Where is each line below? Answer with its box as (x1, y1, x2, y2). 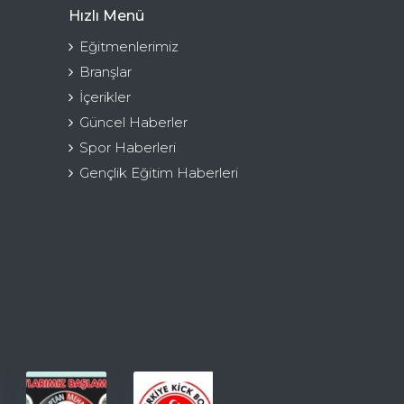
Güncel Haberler (79, 113, 188, 131)
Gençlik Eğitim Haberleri (79, 163, 238, 181)
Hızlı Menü (69, 6, 144, 24)
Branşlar (79, 62, 132, 80)
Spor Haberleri (79, 138, 176, 156)
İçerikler (79, 87, 131, 106)
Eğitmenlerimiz (79, 37, 179, 55)
